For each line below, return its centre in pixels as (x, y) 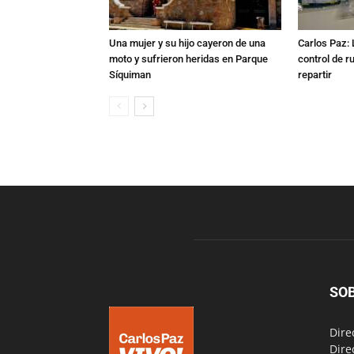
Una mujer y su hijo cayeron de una (187, 43)
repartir (315, 75)
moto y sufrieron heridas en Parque (188, 59)
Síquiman (130, 75)
